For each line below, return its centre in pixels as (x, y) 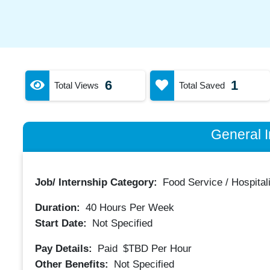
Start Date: (62, 223)
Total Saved (202, 85)
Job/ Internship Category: (97, 182)
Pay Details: (65, 248)
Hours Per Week (135, 208)
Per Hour (171, 248)
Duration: (59, 208)
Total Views (76, 85)
